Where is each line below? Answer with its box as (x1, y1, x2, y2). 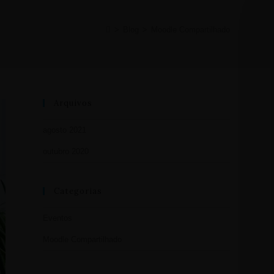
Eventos (43, 213, 72, 223)
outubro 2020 (43, 147, 89, 156)
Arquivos (54, 98, 92, 108)
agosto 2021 (43, 125, 86, 135)
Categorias (54, 186, 102, 196)
